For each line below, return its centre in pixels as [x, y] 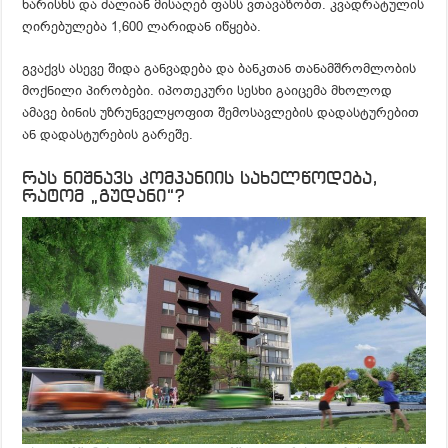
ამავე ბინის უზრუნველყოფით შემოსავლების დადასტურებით [221, 112]
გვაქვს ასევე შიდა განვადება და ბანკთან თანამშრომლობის [219, 68]
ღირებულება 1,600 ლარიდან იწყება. [142, 26]
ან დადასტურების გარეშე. [108, 134]
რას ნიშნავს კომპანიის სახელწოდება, [200, 179]
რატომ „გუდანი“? [103, 197]
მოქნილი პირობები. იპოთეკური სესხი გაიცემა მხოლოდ [207, 90]
